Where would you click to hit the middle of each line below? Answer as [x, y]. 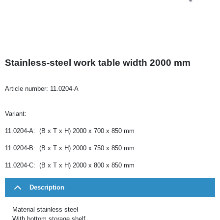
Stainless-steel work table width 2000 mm [98, 62]
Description [47, 187]
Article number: [27, 88]
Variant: [16, 113]
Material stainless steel [45, 209]
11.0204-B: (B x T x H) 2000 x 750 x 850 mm [70, 148]
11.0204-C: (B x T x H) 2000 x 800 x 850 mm [70, 165]
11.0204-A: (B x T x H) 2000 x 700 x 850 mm [70, 131]
